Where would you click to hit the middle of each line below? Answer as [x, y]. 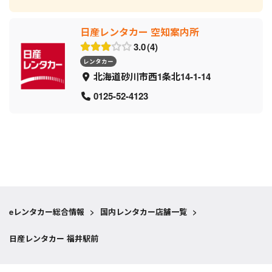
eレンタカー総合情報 [47, 212]
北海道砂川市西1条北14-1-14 [152, 77]
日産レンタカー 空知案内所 [140, 32]
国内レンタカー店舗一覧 [144, 212]
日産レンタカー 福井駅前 [54, 239]
